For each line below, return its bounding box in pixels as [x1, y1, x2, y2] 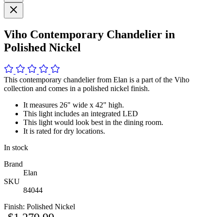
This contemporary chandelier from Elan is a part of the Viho [4, 75, 189, 84]
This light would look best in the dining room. [23, 118, 163, 126]
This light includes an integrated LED [23, 109, 138, 118]
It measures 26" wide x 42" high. [23, 100, 124, 109]
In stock [4, 143, 28, 152]
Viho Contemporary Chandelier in [4, 28, 175, 41]
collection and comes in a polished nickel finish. [4, 84, 150, 93]
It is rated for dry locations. [23, 126, 105, 135]
